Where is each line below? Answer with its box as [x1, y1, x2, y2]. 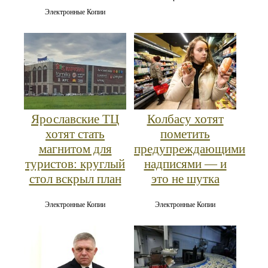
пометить [160, 127, 210, 142]
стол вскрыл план [29, 172, 121, 187]
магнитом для [38, 142, 112, 157]
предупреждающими [134, 142, 245, 157]
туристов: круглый [25, 157, 125, 172]
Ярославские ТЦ [31, 112, 119, 127]
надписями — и [144, 157, 227, 172]
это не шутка [151, 172, 220, 187]
